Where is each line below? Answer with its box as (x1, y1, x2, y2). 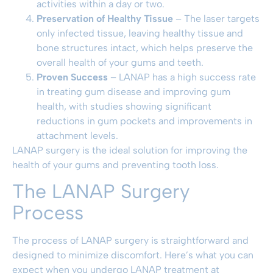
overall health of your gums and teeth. (37, 56, 204, 68)
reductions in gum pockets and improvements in (37, 115, 252, 127)
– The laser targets (173, 12, 260, 24)
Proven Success (37, 71, 108, 83)
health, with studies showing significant (37, 100, 211, 112)
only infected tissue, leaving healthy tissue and (37, 27, 243, 39)
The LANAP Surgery (12, 180, 190, 204)
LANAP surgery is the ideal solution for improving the (12, 144, 247, 156)
